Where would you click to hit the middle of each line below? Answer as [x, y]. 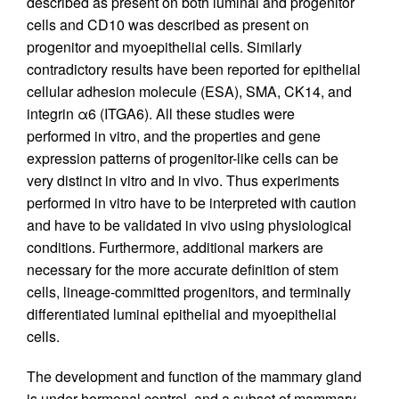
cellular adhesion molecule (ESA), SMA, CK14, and [189, 91]
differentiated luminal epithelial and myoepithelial [182, 313]
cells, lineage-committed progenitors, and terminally [189, 291]
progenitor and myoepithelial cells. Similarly [164, 46]
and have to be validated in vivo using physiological [189, 224]
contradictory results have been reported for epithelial [194, 69]
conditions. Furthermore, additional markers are [175, 247]
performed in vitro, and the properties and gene [174, 135]
